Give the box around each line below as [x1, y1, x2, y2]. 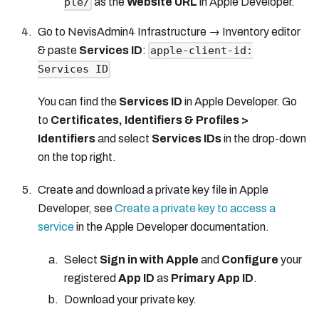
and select [95, 132, 152, 145]
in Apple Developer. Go [182, 95, 297, 108]
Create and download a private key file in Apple [37, 184, 268, 197]
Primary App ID [170, 272, 253, 285]
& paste [37, 43, 79, 56]
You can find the [37, 95, 119, 108]
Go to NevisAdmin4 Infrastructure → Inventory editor [37, 25, 300, 38]
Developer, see [37, 202, 115, 215]
